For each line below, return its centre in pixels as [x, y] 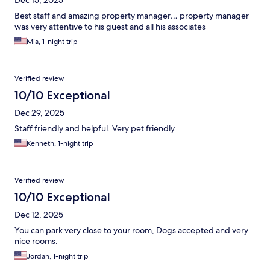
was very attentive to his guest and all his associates [110, 27]
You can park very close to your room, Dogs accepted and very [131, 231]
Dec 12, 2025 [39, 215]
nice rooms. [36, 241]
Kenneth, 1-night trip [60, 144]
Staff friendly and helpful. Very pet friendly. [96, 129]
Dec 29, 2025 [39, 113]
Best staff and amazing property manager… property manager [132, 16]
